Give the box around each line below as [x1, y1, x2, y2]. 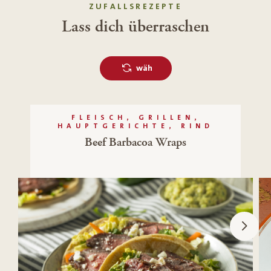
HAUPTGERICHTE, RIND [57, 122, 214, 130]
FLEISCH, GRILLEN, [71, 113, 200, 122]
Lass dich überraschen [62, 15, 209, 38]
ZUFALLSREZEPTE [89, 1, 182, 11]
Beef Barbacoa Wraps [85, 134, 186, 151]
